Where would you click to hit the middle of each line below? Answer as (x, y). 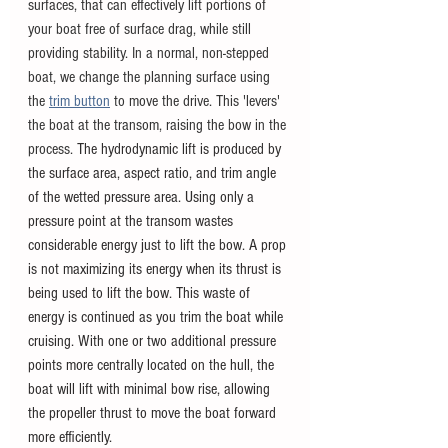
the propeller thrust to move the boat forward (154, 413)
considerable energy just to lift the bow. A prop (159, 245)
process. (52, 149)
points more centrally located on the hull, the (153, 365)
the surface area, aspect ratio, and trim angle (154, 173)
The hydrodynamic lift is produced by (181, 149)
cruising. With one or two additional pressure (154, 341)
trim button (79, 101)
